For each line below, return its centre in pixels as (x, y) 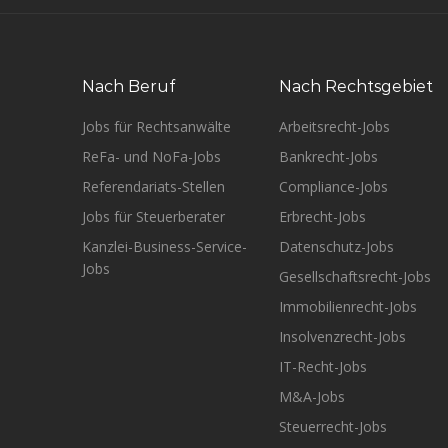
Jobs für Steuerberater (153, 216)
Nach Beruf (128, 86)
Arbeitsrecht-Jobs (334, 126)
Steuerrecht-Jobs (332, 426)
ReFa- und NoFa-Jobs (151, 156)
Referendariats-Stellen (153, 186)
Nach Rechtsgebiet (355, 86)
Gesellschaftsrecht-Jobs (354, 276)
